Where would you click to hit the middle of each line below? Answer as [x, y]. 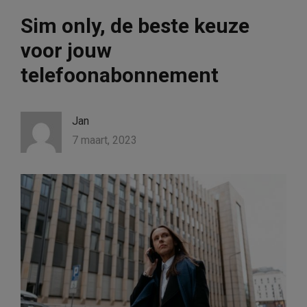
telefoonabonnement [120, 75]
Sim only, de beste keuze [135, 26]
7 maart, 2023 [105, 140]
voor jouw [66, 51]
